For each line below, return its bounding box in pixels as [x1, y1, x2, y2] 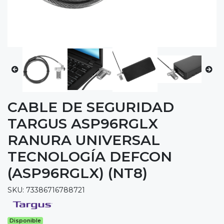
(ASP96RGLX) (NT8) [7, 164, 147, 181]
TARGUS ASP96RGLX [7, 114, 158, 132]
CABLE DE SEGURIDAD [7, 98, 174, 115]
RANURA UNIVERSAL [7, 131, 160, 148]
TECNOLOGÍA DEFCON [7, 147, 172, 165]
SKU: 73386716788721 [7, 185, 85, 194]
